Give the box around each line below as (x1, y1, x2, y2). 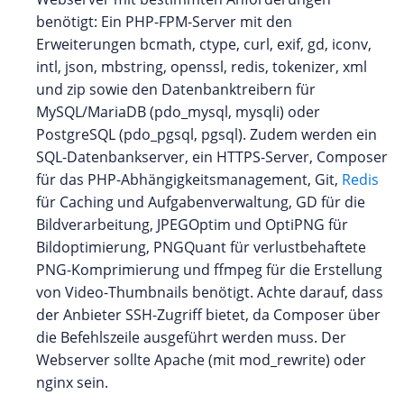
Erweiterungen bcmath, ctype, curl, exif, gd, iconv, (36, 33, 372, 54)
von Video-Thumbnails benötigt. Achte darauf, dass (36, 281, 383, 302)
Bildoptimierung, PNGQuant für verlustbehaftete (36, 236, 366, 257)
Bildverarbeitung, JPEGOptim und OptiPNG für (36, 214, 348, 234)
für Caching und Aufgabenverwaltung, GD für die (36, 191, 365, 212)
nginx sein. (36, 372, 108, 392)
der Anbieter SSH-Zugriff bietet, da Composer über (36, 304, 381, 325)
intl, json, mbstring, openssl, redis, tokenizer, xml (36, 56, 367, 77)
